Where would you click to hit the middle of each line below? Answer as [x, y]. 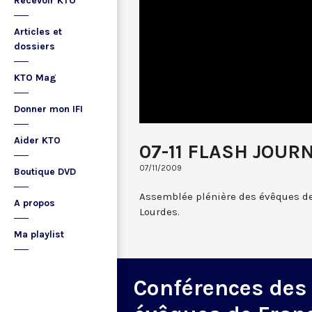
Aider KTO [37, 140]
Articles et [38, 32]
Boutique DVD [45, 172]
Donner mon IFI [48, 109]
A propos [34, 203]
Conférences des [220, 288]
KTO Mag [35, 78]
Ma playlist [39, 234]
